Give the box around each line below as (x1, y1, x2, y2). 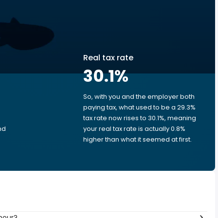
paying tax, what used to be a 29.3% (83, 103, 196, 112)
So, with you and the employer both (83, 92, 195, 101)
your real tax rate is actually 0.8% (83, 124, 185, 133)
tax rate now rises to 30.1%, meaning (83, 113, 196, 123)
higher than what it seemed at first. (83, 135, 192, 144)
